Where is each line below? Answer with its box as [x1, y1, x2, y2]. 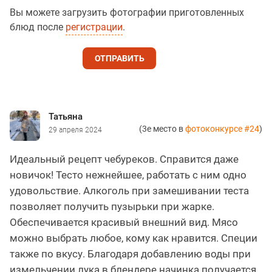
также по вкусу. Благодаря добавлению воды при [10, 248, 251, 260]
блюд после [10, 21, 66, 33]
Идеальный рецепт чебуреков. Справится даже [10, 153, 239, 166]
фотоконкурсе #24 [185, 124, 259, 134]
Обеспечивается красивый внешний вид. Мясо [10, 216, 238, 229]
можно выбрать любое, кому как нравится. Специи [10, 232, 257, 245]
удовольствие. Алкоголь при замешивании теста [10, 185, 249, 197]
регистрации [66, 21, 123, 33]
